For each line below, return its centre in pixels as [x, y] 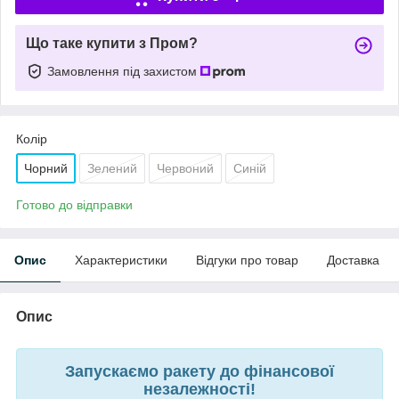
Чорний [46, 168]
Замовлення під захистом [124, 71]
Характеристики [121, 260]
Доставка [353, 260]
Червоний [185, 168]
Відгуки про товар [247, 260]
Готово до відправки [74, 204]
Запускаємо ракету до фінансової [199, 371]
